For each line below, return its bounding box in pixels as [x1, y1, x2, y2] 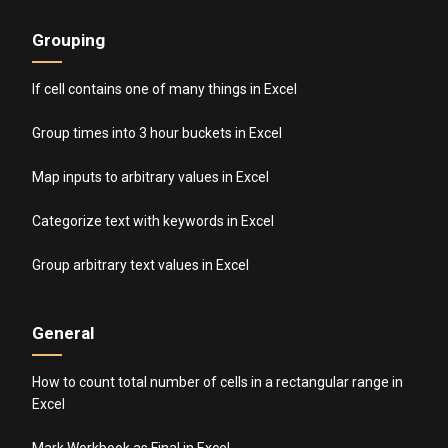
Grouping [32, 29, 106, 50]
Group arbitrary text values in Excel [32, 256, 250, 273]
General [32, 322, 95, 343]
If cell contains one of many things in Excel [32, 80, 298, 97]
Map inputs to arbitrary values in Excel [32, 168, 270, 185]
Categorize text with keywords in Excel [32, 212, 275, 229]
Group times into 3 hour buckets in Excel [32, 124, 283, 141]
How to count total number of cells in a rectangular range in [32, 373, 404, 390]
